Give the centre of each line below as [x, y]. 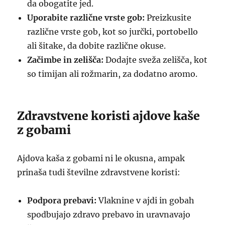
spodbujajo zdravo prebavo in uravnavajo [109, 214]
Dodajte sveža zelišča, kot [156, 60]
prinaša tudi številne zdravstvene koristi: [99, 172]
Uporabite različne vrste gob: [86, 18]
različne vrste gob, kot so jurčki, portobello [113, 32]
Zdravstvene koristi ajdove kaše [109, 116]
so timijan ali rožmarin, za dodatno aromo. [113, 74]
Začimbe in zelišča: [66, 60]
